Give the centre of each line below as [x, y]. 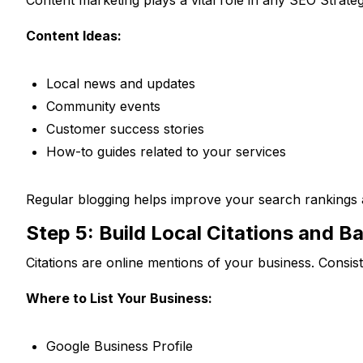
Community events [103, 106]
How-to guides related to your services [166, 151]
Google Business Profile [120, 346]
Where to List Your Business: [119, 298]
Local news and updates [121, 83]
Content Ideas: [74, 35]
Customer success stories [125, 128]
